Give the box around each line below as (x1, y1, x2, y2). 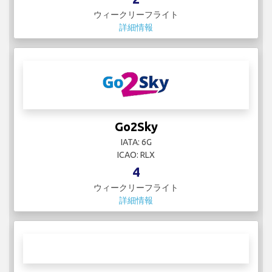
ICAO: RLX (117, 150, 155, 160)
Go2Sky (114, 120, 158, 134)
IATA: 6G (120, 137, 152, 148)
